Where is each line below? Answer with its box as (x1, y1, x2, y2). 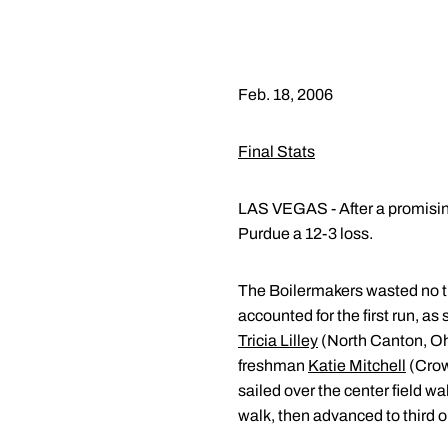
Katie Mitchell (308, 357, 406, 374)
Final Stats (238, 143, 315, 160)
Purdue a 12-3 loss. (238, 225, 373, 242)
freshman (238, 357, 308, 374)
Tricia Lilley (238, 332, 318, 349)
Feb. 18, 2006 (238, 86, 333, 103)
